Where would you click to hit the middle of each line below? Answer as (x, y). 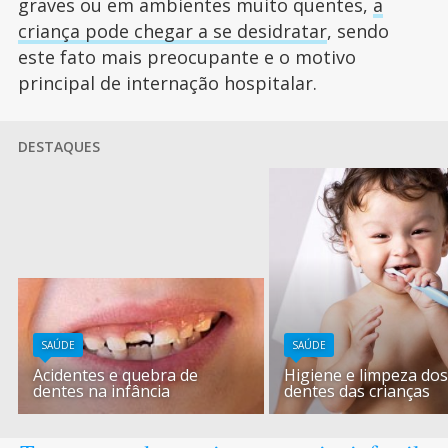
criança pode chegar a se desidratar (172, 31)
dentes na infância (102, 391)
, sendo (357, 31)
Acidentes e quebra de (116, 375)
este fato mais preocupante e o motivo (186, 57)
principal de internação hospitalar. (167, 83)
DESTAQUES (58, 147)
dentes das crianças (357, 391)
